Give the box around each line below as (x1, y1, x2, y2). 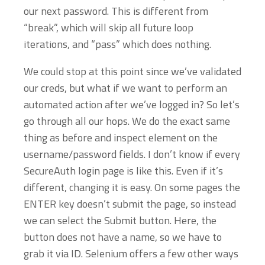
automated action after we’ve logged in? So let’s (24, 96, 240, 112)
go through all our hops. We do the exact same (24, 113, 230, 129)
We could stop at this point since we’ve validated (24, 63, 241, 79)
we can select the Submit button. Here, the (24, 212, 216, 228)
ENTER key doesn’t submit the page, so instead (24, 196, 236, 212)
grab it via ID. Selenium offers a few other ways (24, 245, 238, 261)
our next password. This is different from (24, 3, 208, 19)
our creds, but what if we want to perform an (24, 80, 227, 96)
